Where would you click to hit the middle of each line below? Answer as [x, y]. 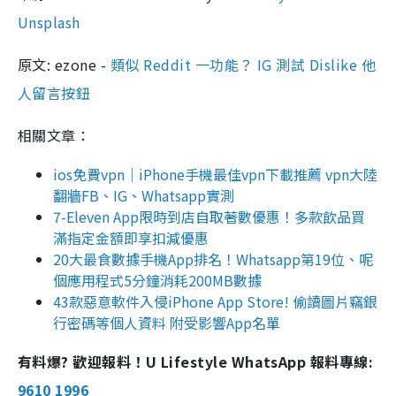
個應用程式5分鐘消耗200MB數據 [157, 281]
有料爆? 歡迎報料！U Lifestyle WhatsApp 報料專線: [196, 362]
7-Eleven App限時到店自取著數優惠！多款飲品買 [209, 217]
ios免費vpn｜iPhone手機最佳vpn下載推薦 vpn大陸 [215, 175]
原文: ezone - [64, 65]
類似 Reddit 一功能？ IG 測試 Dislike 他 [243, 65]
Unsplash [49, 23]
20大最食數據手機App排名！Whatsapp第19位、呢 [213, 259]
